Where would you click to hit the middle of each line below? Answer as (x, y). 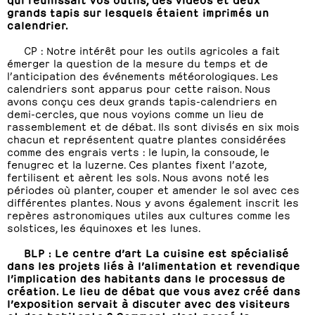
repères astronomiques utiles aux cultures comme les (149, 214)
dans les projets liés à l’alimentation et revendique (154, 265)
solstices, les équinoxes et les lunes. (104, 227)
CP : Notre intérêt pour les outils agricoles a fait (152, 50)
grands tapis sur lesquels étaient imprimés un (138, 12)
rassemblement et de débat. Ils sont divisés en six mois (153, 126)
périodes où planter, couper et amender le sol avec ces (153, 189)
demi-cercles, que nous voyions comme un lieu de (135, 113)
